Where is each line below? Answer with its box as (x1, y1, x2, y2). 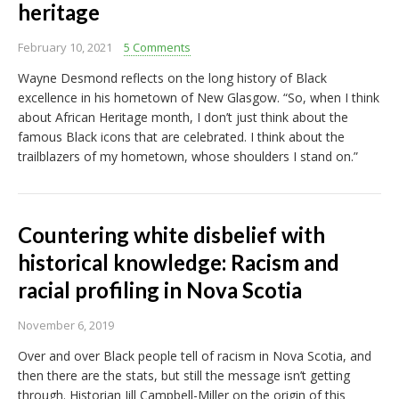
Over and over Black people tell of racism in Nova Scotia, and (18, 347, 371, 365)
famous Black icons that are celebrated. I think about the (18, 128, 345, 146)
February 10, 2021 (18, 39, 112, 56)
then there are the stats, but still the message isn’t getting (18, 367, 350, 385)
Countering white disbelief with (18, 222, 325, 248)
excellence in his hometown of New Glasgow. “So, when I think (18, 89, 379, 107)
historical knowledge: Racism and (18, 249, 339, 276)
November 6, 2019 (18, 317, 114, 334)
